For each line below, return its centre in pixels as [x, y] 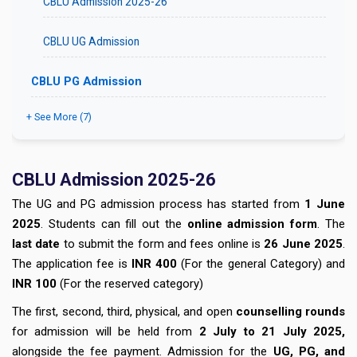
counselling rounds [290, 311]
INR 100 [34, 283]
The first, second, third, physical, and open [124, 311]
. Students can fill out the [114, 224]
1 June [325, 204]
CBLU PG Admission [86, 81]
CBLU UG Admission [91, 41]
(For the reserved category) [130, 283]
